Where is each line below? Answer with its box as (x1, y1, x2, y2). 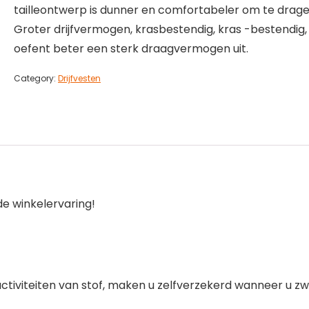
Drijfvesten (58, 72, 101, 84)
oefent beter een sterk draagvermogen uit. (14, 41, 248, 57)
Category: (14, 72, 58, 84)
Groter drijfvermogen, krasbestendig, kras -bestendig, (14, 21, 307, 37)
